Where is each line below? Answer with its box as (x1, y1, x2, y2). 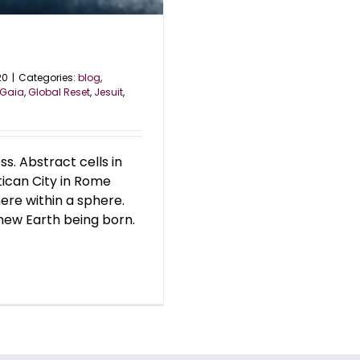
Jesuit (94, 85, 123, 100)
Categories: (18, 71, 78, 85)
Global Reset (28, 85, 90, 100)
